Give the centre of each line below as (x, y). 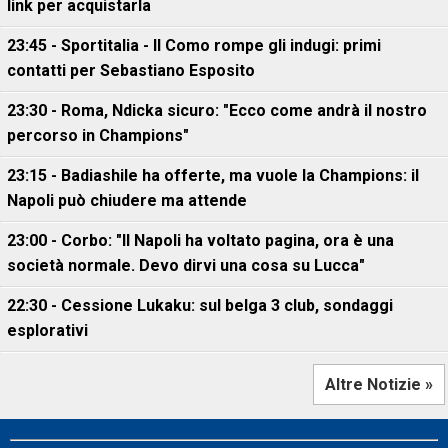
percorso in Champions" (98, 135)
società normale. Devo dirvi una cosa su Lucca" (186, 265)
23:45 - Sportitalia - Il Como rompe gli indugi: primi (194, 45)
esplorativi (47, 330)
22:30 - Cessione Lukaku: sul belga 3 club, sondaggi (200, 305)
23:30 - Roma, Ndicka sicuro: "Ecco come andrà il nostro (217, 110)
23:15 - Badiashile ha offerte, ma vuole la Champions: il (213, 175)
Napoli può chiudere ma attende (127, 200)
